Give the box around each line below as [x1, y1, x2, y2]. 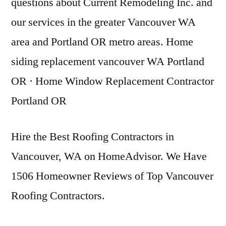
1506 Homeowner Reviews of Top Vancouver [11, 169, 213, 183]
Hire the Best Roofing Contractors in [11, 130, 174, 144]
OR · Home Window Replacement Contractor [11, 74, 214, 88]
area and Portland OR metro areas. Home [11, 35, 193, 49]
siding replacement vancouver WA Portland [11, 54, 204, 69]
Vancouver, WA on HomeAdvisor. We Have [11, 149, 207, 163]
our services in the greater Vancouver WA [11, 15, 196, 29]
